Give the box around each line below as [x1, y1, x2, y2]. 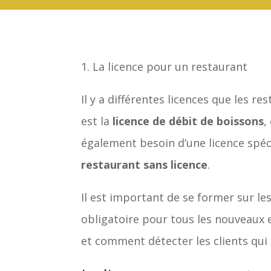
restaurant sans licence [81, 157, 208, 172]
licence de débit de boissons [113, 113, 264, 128]
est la [81, 113, 113, 128]
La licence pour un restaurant [93, 59, 248, 74]
